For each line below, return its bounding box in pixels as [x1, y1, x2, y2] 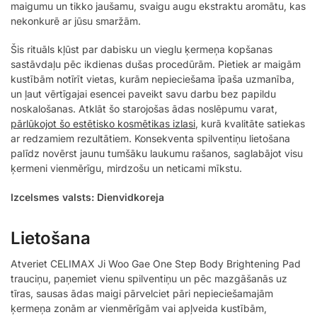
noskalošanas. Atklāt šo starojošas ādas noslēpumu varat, [11, 103, 277, 115]
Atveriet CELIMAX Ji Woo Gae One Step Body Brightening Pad [11, 257, 301, 270]
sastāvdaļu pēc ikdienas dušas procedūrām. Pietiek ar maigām [11, 58, 301, 71]
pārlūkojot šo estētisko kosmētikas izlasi [11, 117, 195, 130]
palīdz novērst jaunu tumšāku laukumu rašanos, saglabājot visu [11, 147, 303, 160]
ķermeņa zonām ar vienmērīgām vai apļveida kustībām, [11, 301, 267, 314]
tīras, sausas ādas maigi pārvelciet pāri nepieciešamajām [11, 287, 273, 299]
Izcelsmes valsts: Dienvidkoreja [11, 190, 164, 203]
